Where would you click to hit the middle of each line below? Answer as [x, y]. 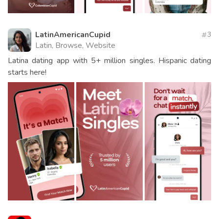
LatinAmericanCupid [73, 35]
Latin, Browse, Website [75, 46]
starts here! [27, 73]
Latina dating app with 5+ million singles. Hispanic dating [109, 61]
